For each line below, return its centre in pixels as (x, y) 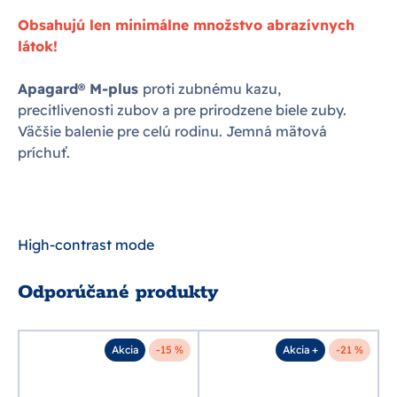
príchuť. (44, 152)
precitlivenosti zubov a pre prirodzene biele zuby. (182, 110)
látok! (38, 46)
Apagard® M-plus (80, 89)
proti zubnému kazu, (212, 89)
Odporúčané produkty (118, 292)
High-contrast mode (86, 245)
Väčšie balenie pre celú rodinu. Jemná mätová (172, 131)
